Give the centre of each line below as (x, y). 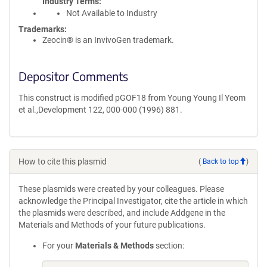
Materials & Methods (114, 246)
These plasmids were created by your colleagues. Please (121, 189)
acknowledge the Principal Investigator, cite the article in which (133, 201)
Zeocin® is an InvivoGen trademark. (108, 40)
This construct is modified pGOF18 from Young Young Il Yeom (132, 98)
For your (59, 246)
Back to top (221, 161)
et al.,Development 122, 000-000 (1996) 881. (100, 110)
